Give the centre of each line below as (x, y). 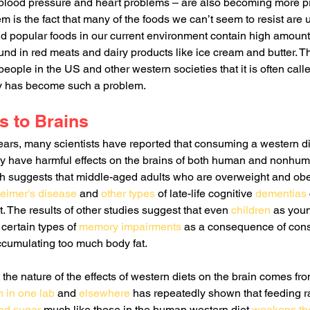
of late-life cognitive (205, 194)
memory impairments (130, 227)
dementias (281, 194)
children (251, 210)
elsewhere (104, 293)
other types (128, 194)
